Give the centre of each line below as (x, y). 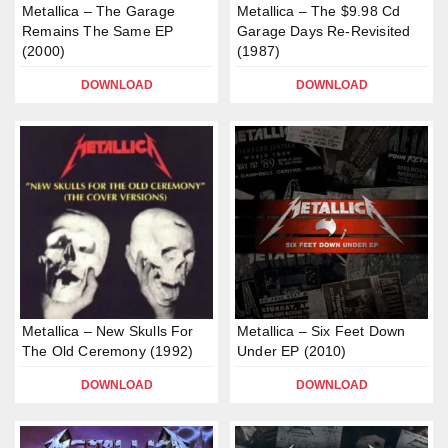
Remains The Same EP (98, 31)
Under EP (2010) (292, 351)
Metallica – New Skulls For (108, 331)
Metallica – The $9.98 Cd (319, 11)
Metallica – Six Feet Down (321, 331)
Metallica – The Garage (98, 11)
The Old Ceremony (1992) (108, 351)
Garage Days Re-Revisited (324, 31)
